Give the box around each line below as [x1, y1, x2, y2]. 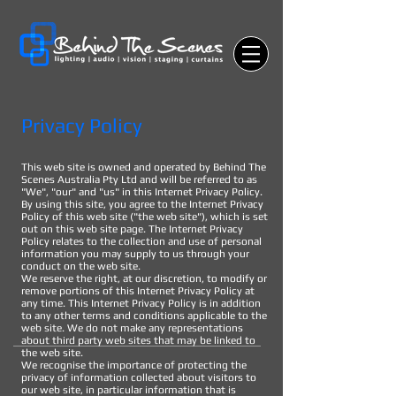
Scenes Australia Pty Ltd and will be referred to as [21, 173, 257, 186]
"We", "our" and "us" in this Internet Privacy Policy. [21, 186, 263, 198]
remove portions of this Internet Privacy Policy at [21, 285, 255, 297]
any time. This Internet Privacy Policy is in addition [21, 297, 261, 309]
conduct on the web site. [21, 260, 141, 272]
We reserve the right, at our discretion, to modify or [21, 272, 267, 285]
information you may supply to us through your [21, 247, 249, 260]
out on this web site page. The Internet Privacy [21, 223, 243, 235]
